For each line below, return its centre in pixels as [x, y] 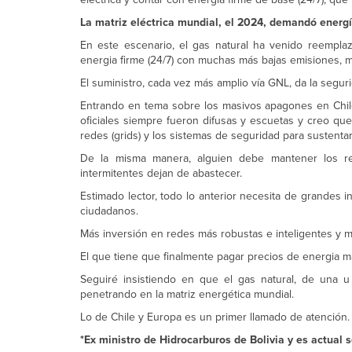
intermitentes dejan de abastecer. [161, 173]
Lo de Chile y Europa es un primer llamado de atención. [215, 317]
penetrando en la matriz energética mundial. [187, 294]
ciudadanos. [109, 211]
